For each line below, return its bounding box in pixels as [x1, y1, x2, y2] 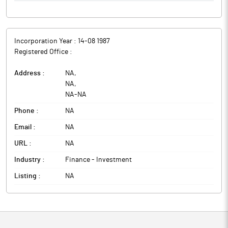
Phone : [14, 107, 39, 115]
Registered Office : [14, 48, 72, 55]
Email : [14, 124, 36, 131]
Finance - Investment [65, 156, 132, 163]
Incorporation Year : [14, 38, 78, 45]
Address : [14, 70, 45, 77]
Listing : [14, 173, 41, 180]
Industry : [14, 156, 45, 163]
